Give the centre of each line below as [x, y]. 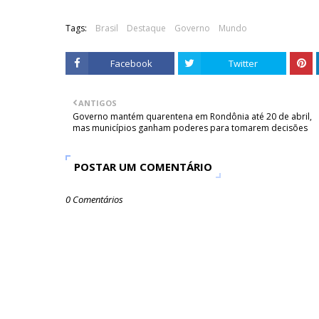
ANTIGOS [98, 103]
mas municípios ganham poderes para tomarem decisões [190, 128]
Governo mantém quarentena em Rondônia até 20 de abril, [192, 117]
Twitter [244, 64]
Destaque [146, 28]
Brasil [107, 28]
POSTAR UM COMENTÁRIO [143, 167]
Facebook [131, 64]
